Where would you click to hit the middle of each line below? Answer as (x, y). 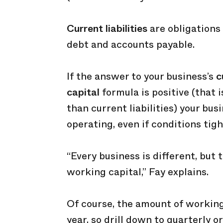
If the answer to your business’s (141, 76)
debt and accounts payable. (131, 45)
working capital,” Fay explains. (138, 172)
